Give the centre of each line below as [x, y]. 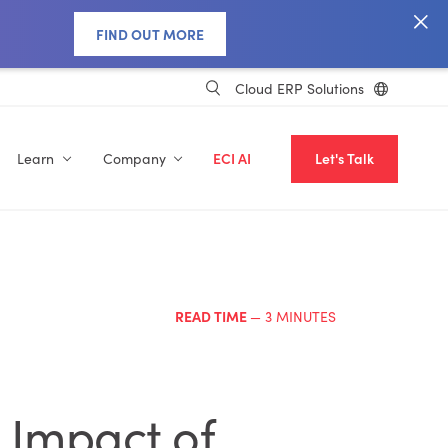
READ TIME [212, 316]
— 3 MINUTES [293, 316]
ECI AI [232, 158]
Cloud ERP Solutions [299, 88]
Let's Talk [344, 158]
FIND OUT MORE [150, 34]
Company [134, 158]
